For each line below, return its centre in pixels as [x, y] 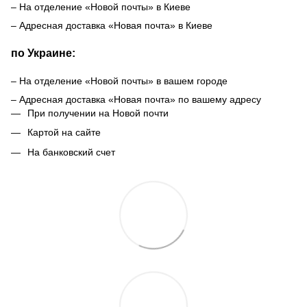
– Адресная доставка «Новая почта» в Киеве [112, 26]
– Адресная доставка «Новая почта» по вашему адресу [136, 99]
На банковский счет [71, 152]
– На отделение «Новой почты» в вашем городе [119, 81]
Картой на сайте [64, 133]
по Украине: [43, 53]
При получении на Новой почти [98, 113]
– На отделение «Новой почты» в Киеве [101, 7]
